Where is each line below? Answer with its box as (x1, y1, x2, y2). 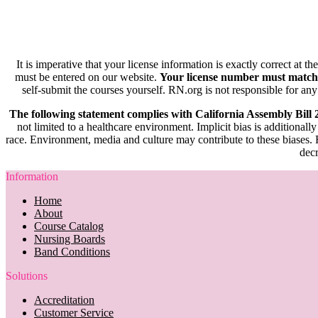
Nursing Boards (34, 232, 105, 245)
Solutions (6, 269, 48, 282)
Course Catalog (34, 219, 104, 232)
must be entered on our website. (15, 70, 160, 83)
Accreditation (34, 293, 94, 306)
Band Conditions (34, 245, 110, 258)
